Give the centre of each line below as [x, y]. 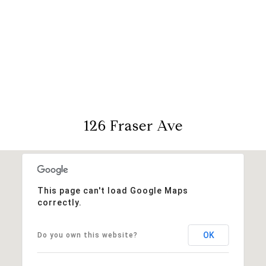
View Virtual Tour [133, 48]
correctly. [59, 202]
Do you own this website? [87, 235]
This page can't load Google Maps [113, 190]
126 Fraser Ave [133, 126]
